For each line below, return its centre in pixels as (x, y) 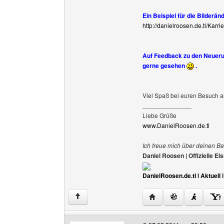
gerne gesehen (164, 65)
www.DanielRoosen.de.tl (176, 125)
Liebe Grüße (159, 115)
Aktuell (210, 175)
